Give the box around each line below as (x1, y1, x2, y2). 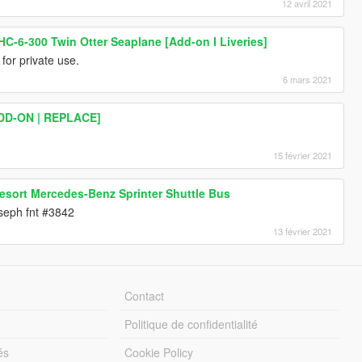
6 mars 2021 (283, 72, 333, 86)
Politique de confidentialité (124, 315, 259, 332)
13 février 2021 (273, 224, 333, 238)
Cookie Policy (124, 343, 194, 360)
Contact (124, 287, 165, 304)
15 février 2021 (273, 148, 333, 162)
